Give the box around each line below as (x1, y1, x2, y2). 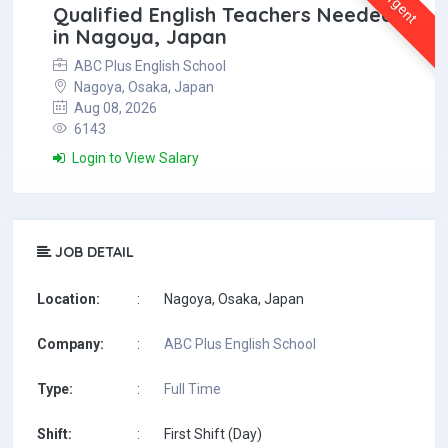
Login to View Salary (69, 150, 199, 166)
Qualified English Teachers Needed (53, 2, 394, 27)
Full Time (164, 381, 221, 397)
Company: (37, 336, 104, 352)
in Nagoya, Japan (53, 24, 227, 49)
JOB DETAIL (51, 243, 134, 261)
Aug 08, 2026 (71, 100, 157, 116)
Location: (37, 291, 100, 307)
